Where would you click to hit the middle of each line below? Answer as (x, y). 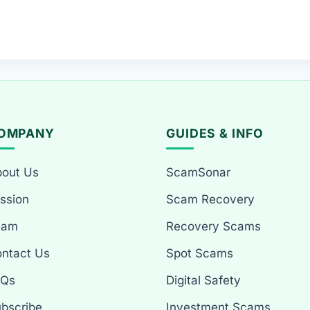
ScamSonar (198, 173)
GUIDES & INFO (215, 134)
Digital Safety (203, 281)
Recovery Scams (213, 227)
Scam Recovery (210, 200)
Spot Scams (199, 254)
